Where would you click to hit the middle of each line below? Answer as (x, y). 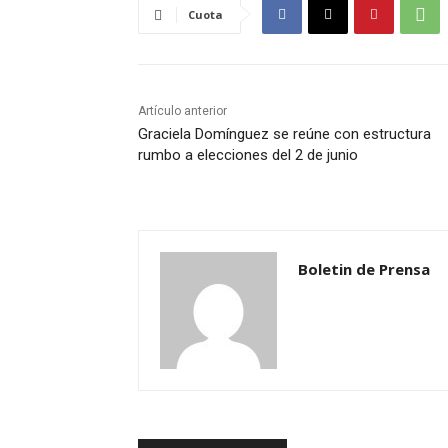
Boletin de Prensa (364, 269)
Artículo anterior (182, 111)
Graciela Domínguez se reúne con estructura (284, 134)
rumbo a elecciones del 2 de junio (248, 155)
